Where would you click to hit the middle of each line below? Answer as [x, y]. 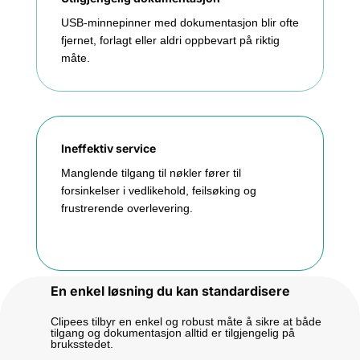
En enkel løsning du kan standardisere [170, 290]
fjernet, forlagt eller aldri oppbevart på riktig [170, 40]
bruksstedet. [82, 344]
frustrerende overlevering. [127, 208]
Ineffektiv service [108, 148]
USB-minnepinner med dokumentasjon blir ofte [180, 22]
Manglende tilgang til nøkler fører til [151, 172]
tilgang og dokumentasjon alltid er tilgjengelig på [172, 332]
